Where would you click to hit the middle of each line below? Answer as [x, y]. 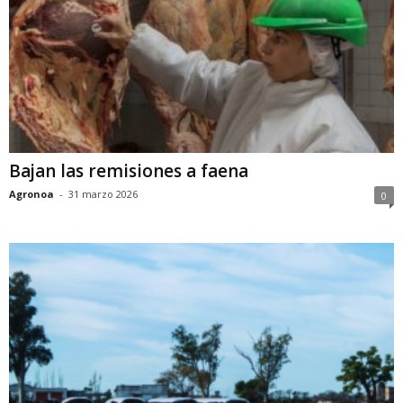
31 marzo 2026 [103, 194]
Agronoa [31, 194]
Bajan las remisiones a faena [129, 171]
